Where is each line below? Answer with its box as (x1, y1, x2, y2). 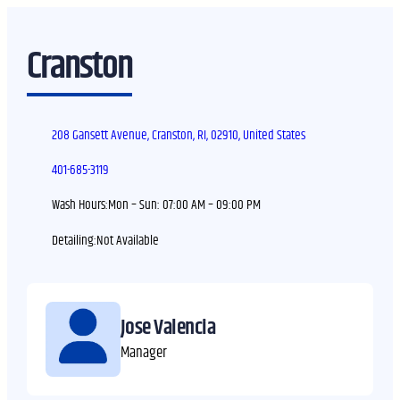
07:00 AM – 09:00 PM (162, 195, 262, 216)
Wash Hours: (52, 195, 109, 216)
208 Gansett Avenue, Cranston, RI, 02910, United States (52, 124, 306, 146)
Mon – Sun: (108, 195, 163, 216)
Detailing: (52, 229, 97, 251)
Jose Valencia (120, 311, 216, 344)
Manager (120, 340, 167, 364)
